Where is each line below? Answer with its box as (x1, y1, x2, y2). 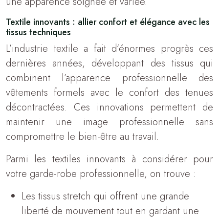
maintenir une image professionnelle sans (6, 115, 213, 129)
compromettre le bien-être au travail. (6, 130, 159, 144)
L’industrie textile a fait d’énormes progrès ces (6, 42, 213, 56)
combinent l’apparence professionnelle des (6, 71, 213, 85)
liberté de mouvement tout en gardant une (22, 204, 199, 218)
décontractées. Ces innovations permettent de (6, 100, 213, 114)
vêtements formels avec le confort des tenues (6, 86, 213, 100)
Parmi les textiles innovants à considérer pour (6, 152, 213, 166)
